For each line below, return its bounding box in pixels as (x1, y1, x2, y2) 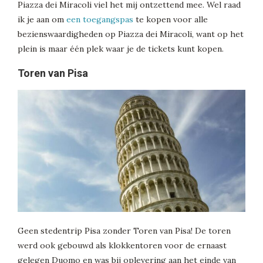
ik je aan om (18, 14, 66, 25)
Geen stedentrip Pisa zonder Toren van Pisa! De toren (18, 225, 231, 237)
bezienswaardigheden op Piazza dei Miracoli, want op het (18, 28, 244, 39)
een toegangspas (66, 14, 133, 25)
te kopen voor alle (133, 14, 208, 25)
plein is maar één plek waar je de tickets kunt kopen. (18, 43, 224, 54)
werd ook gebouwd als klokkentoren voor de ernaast (18, 240, 227, 251)
